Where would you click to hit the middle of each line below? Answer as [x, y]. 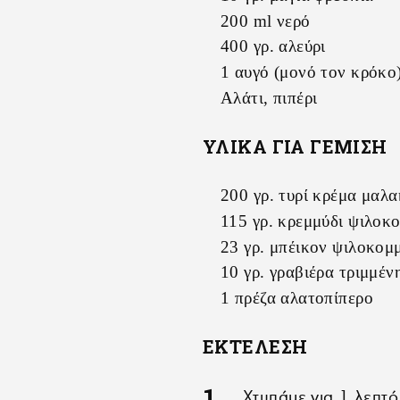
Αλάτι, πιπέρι [269, 98]
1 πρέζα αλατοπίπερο [297, 298]
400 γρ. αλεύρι [273, 46]
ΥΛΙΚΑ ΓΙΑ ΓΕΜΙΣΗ [295, 147]
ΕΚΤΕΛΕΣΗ [255, 347]
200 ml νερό [266, 21]
